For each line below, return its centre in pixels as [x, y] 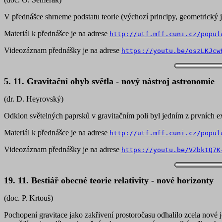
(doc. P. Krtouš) [28, 198]
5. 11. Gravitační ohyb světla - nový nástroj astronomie [109, 81]
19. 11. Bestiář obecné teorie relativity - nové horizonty [109, 180]
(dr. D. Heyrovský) [34, 99]
